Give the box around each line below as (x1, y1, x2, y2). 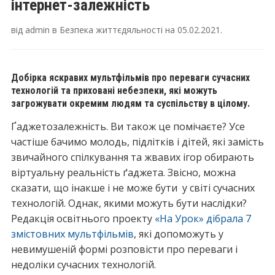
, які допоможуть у (133, 227, 223, 241)
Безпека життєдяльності (59, 24, 163, 36)
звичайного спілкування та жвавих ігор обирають (10, 150, 254, 164)
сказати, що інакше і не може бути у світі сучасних (10, 181, 255, 195)
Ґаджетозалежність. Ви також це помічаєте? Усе (10, 120, 245, 133)
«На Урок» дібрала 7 (154, 212, 251, 225)
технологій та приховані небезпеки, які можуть (10, 85, 217, 96)
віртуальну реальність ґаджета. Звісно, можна (10, 166, 236, 179)
